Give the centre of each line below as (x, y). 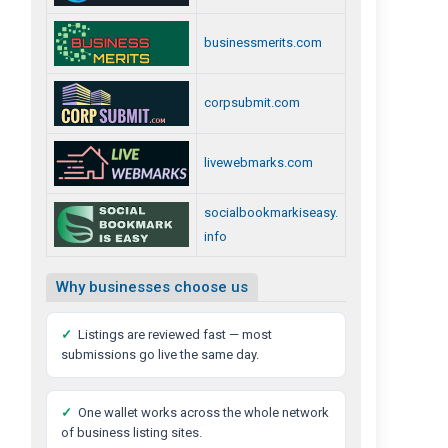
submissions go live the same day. (160, 354)
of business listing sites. (131, 432)
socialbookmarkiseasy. (271, 212)
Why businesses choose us (152, 287)
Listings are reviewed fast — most (175, 334)
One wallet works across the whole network (203, 412)
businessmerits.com (263, 42)
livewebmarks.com (258, 162)
